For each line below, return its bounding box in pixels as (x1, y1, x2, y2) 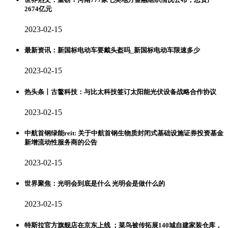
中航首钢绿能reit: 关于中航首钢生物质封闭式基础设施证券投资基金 (24, 129, 223, 137)
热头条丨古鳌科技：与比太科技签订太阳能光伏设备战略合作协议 (24, 88, 216, 96)
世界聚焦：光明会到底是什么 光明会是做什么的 (24, 180, 165, 188)
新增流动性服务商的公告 (24, 138, 97, 146)
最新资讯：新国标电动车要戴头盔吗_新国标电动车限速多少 (24, 46, 200, 54)
